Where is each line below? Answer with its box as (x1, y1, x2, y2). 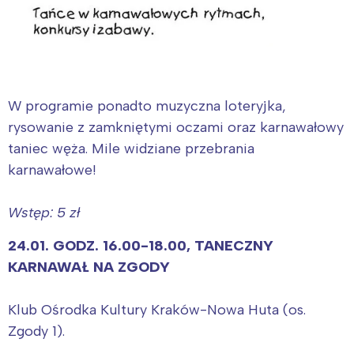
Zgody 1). (8, 322, 65, 340)
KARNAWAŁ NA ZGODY (8, 258, 174, 276)
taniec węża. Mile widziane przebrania (8, 139, 254, 157)
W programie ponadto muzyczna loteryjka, (8, 96, 286, 115)
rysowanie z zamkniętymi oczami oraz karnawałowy (8, 118, 344, 136)
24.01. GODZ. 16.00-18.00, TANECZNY (8, 236, 273, 254)
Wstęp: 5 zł (8, 203, 80, 221)
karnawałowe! (8, 160, 96, 179)
